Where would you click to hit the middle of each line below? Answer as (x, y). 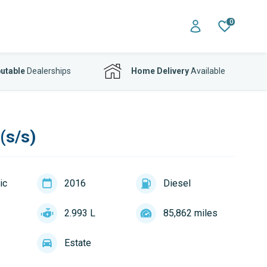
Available (207, 71)
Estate (77, 243)
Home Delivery (160, 71)
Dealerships (48, 71)
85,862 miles (190, 213)
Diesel (177, 183)
